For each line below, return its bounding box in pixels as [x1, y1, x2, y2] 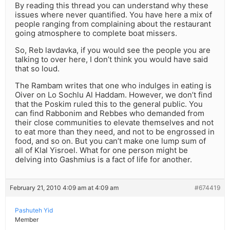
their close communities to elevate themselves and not [15, 118, 214, 128]
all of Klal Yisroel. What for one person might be [15, 145, 188, 156]
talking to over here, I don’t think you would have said [15, 54, 208, 65]
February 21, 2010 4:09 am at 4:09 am [10, 184, 119, 192]
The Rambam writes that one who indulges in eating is [15, 81, 212, 91]
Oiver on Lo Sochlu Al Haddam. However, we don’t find [15, 90, 212, 100]
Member [15, 216, 39, 224]
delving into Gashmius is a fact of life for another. [15, 155, 192, 165]
